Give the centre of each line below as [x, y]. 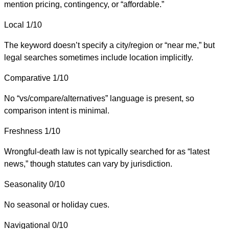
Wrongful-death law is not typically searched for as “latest [107, 151]
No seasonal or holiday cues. [57, 204]
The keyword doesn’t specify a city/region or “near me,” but [109, 45]
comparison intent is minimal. [57, 110]
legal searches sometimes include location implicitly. [99, 57]
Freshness [23, 131]
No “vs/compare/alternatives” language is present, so [99, 98]
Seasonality [26, 184]
